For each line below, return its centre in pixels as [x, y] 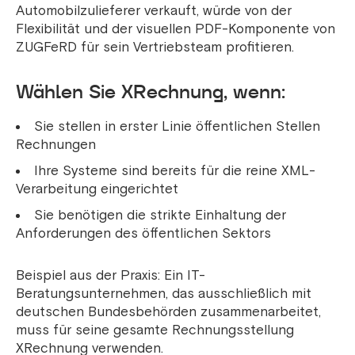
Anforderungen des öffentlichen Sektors [143, 234]
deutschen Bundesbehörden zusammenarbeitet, [168, 312]
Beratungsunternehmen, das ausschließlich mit [164, 294]
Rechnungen [56, 145]
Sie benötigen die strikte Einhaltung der [160, 216]
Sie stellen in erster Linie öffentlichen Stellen [177, 127]
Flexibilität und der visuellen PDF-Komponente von [176, 29]
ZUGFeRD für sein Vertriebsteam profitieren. [155, 48]
